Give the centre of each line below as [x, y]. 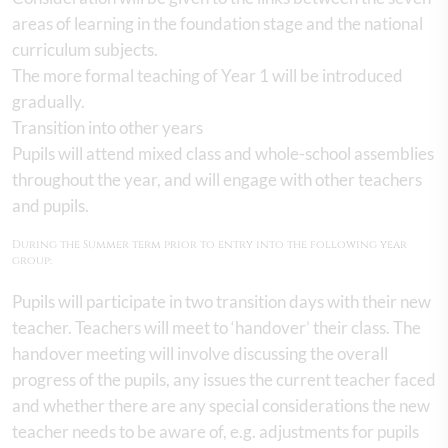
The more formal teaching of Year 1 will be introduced [207, 75]
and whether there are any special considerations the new [221, 405]
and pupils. [52, 205]
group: [33, 260]
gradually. [50, 101]
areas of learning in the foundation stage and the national [217, 23]
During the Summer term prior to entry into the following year [209, 244]
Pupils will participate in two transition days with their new [221, 301]
